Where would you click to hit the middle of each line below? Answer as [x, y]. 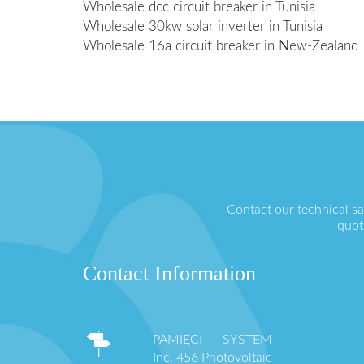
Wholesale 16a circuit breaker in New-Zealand [221, 46]
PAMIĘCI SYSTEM [213, 340]
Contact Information [169, 274]
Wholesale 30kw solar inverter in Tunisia [203, 27]
